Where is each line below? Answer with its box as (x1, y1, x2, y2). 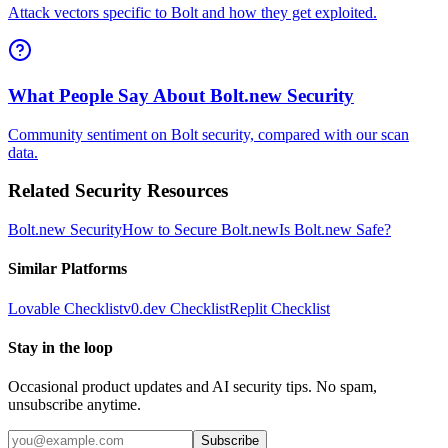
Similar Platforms (8, 260, 127, 278)
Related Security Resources (8, 180, 228, 202)
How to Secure (122, 221, 221, 239)
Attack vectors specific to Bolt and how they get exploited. (8, 4, 377, 22)
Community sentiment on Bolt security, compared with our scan (8, 125, 409, 143)
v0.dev (123, 299, 166, 317)
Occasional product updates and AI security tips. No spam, (8, 378, 377, 396)
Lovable (8, 299, 60, 317)
